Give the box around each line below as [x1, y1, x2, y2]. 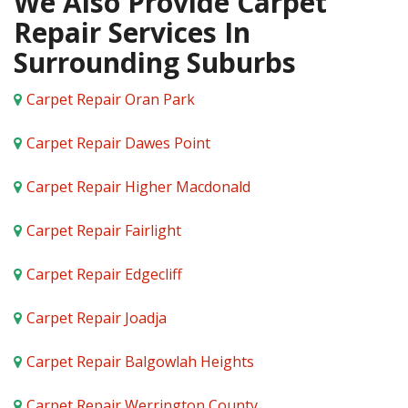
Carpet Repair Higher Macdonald [26, 177, 250, 197]
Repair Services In [14, 14, 250, 51]
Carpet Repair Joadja [26, 308, 167, 328]
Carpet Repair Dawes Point [26, 133, 210, 153]
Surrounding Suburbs [14, 44, 296, 81]
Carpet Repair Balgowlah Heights [26, 352, 254, 372]
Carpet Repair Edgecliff [26, 264, 182, 284]
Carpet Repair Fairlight [26, 220, 181, 240]
